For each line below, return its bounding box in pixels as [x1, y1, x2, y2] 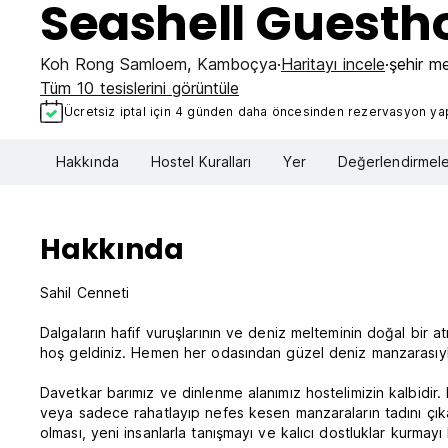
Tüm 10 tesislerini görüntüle [40, 78, 239, 98]
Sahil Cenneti [40, 284, 130, 302]
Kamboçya [197, 54, 277, 74]
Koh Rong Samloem [40, 54, 187, 74]
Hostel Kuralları [150, 153, 252, 171]
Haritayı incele [281, 54, 385, 74]
